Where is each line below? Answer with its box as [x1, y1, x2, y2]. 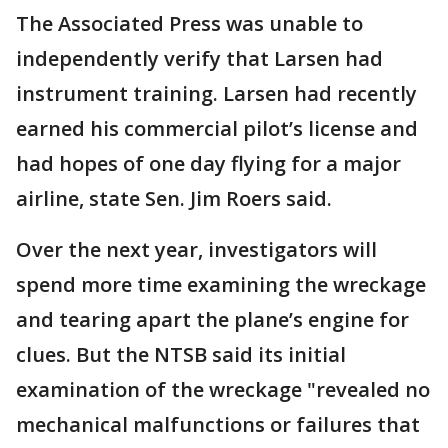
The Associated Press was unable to [16, 10, 363, 37]
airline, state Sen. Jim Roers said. [16, 185, 332, 212]
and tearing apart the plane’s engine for [16, 306, 409, 333]
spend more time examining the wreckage [16, 271, 426, 298]
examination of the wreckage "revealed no [16, 376, 430, 403]
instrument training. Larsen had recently [16, 80, 417, 107]
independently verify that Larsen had [16, 45, 383, 72]
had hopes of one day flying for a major [16, 150, 401, 177]
